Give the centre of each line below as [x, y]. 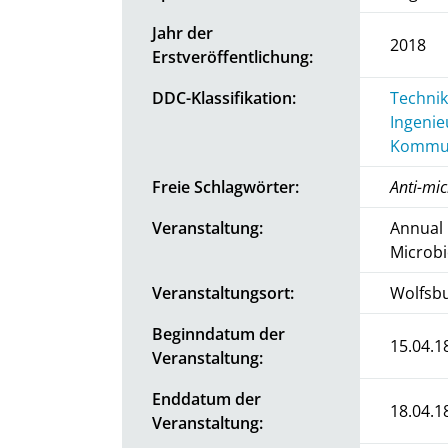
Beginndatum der [218, 333]
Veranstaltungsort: [223, 292]
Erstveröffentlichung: [232, 56]
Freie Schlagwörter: [225, 186]
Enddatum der [206, 398]
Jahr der [182, 32]
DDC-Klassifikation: [224, 97]
